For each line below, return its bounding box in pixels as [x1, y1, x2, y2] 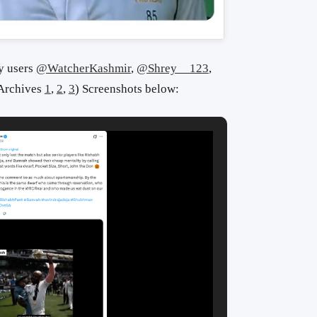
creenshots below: [88, 81, 179, 96]
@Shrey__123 [136, 61, 209, 75]
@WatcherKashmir [35, 61, 131, 75]
